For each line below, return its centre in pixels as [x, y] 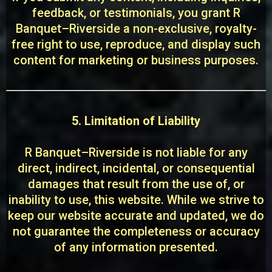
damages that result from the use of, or [136, 184]
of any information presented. [136, 247]
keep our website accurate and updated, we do [136, 216]
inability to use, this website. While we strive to [136, 200]
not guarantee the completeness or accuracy [136, 231]
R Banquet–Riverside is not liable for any [136, 152]
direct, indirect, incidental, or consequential [136, 168]
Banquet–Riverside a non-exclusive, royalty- [136, 29]
